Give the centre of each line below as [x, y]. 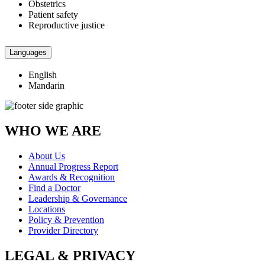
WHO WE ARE [53, 131]
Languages [28, 52]
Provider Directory [63, 231]
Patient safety [53, 14]
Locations [47, 209]
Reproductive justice [67, 25]
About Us [47, 156]
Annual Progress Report [73, 167]
